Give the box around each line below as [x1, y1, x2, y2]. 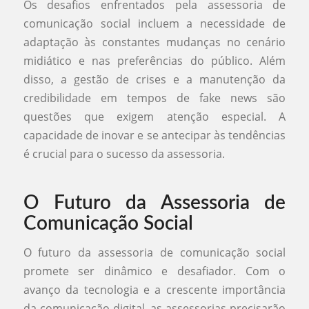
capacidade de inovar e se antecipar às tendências [23, 128, 286, 143]
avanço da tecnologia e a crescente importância [23, 281, 286, 297]
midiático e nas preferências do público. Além [23, 53, 286, 69]
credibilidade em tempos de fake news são [23, 90, 286, 106]
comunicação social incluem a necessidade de [23, 16, 286, 32]
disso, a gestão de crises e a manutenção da [23, 72, 286, 88]
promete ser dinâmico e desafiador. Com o [23, 263, 286, 279]
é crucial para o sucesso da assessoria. [23, 146, 225, 162]
